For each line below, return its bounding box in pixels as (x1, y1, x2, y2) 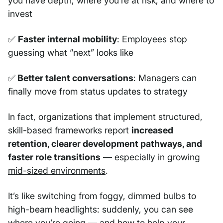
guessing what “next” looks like (8, 47, 133, 58)
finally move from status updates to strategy (8, 86, 188, 97)
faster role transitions (8, 152, 101, 163)
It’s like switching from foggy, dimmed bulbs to (8, 191, 196, 202)
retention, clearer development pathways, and (8, 138, 202, 149)
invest (8, 8, 32, 19)
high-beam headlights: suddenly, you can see (8, 204, 193, 215)
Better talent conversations (15, 73, 133, 84)
